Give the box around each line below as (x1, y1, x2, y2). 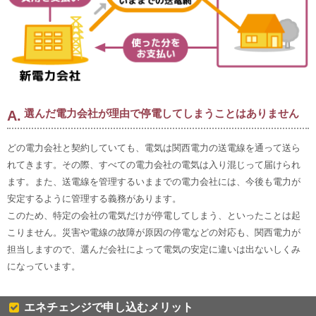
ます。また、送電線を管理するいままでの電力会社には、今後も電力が (7, 176, 300, 187)
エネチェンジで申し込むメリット (23, 300, 193, 313)
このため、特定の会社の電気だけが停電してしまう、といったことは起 (7, 209, 300, 221)
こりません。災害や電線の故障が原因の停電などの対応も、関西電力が (7, 226, 300, 238)
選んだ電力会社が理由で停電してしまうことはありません (24, 107, 299, 119)
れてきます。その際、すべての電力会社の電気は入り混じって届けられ (7, 159, 300, 170)
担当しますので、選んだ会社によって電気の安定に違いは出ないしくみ (7, 243, 300, 255)
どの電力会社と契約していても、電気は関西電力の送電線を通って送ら (7, 142, 300, 153)
